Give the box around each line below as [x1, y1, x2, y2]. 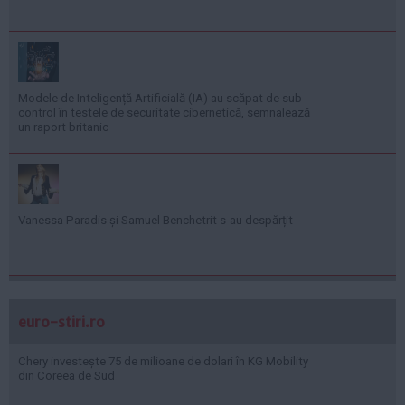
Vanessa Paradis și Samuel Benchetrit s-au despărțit [18, 212, 293, 227]
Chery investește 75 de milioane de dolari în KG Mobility [18, 353, 308, 368]
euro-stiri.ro [18, 312, 105, 331]
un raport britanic [18, 119, 108, 134]
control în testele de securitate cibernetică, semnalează [18, 105, 310, 119]
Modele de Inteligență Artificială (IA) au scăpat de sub [18, 90, 302, 105]
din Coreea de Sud [18, 368, 115, 382]
